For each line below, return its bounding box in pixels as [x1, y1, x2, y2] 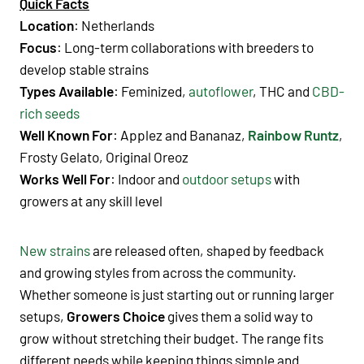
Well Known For [19, 126, 113, 143]
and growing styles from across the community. [19, 263, 297, 280]
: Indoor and [110, 170, 182, 187]
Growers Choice [67, 307, 165, 324]
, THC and [253, 82, 312, 99]
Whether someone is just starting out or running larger [19, 285, 334, 302]
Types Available [19, 82, 114, 99]
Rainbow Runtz [248, 126, 339, 143]
